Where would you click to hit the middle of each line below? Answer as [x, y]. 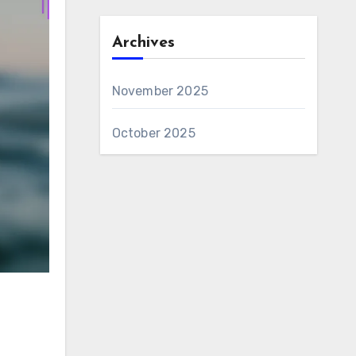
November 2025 [160, 91]
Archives [143, 43]
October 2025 [153, 133]
